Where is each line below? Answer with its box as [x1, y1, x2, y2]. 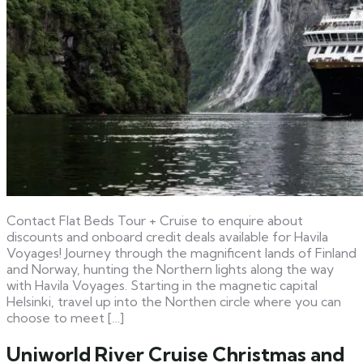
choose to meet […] [6, 309, 124, 326]
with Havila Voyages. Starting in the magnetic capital [6, 276, 318, 293]
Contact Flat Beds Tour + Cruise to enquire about [6, 211, 303, 228]
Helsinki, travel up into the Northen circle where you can [6, 293, 341, 310]
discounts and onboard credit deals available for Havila [6, 228, 328, 245]
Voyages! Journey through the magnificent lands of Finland [6, 244, 357, 261]
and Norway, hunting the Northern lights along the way [6, 260, 334, 277]
